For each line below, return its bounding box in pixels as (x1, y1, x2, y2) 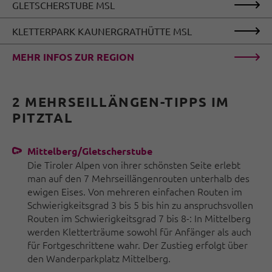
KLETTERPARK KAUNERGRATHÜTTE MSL (12, 25, 192, 38)
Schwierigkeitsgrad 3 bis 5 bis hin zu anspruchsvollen (27, 198, 253, 212)
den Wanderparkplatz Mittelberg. (27, 251, 171, 265)
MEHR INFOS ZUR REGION (12, 50, 134, 64)
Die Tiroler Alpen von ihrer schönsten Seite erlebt (27, 158, 240, 172)
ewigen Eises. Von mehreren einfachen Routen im (27, 185, 242, 199)
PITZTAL (12, 109, 73, 126)
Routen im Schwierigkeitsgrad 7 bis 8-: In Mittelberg (27, 211, 251, 225)
